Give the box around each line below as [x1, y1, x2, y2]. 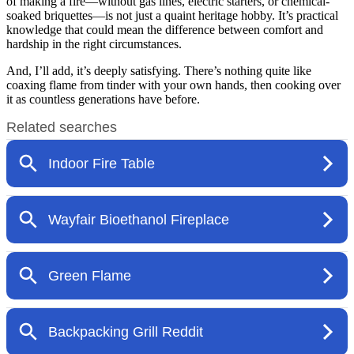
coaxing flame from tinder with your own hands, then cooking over [6, 77, 341, 92]
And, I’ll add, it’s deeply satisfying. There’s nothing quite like [6, 63, 311, 77]
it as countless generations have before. [6, 92, 200, 106]
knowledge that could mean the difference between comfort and [6, 22, 323, 36]
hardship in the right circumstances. [6, 36, 182, 51]
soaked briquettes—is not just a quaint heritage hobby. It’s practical [6, 8, 338, 22]
